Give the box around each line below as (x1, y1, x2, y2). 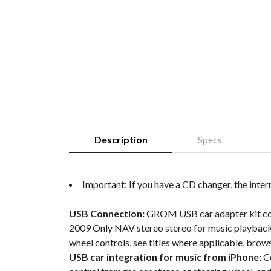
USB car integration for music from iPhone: (69, 251, 261, 263)
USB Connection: (69, 207, 145, 219)
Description (94, 134, 148, 145)
